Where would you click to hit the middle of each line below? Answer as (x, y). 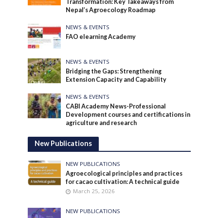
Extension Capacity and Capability (116, 79)
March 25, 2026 (94, 191)
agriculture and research (101, 123)
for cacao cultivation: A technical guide (123, 182)
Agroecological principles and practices (124, 173)
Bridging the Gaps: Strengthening (114, 71)
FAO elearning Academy (101, 36)
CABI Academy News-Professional (116, 106)
